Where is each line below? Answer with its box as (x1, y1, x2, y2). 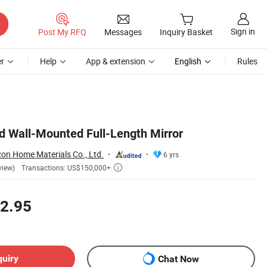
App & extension (86, 55, 145, 67)
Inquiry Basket (160, 26, 213, 38)
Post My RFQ (38, 26, 86, 38)
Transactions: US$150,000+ (21, 163, 111, 173)
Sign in (231, 26, 255, 38)
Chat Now (158, 253, 199, 265)
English (175, 55, 201, 67)
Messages (104, 26, 142, 38)
